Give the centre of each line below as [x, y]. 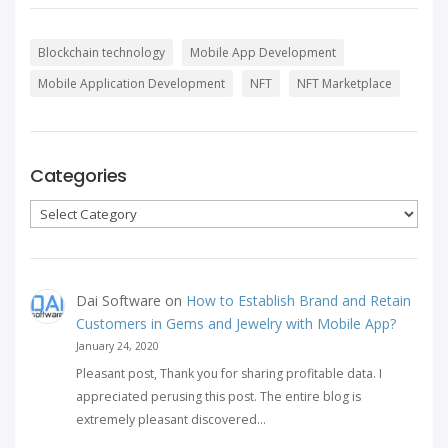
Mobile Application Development [131, 83]
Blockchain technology [101, 52]
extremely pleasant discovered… [170, 420]
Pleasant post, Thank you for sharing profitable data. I [228, 374]
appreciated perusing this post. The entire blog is [218, 397]
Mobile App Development [263, 52]
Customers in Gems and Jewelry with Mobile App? [235, 323]
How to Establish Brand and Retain [298, 300]
